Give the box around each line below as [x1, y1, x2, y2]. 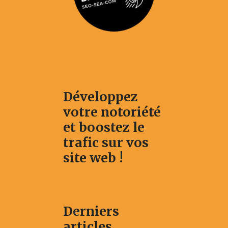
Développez [63, 89, 138, 105]
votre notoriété [63, 104, 161, 121]
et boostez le [63, 119, 145, 136]
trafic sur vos [63, 134, 149, 151]
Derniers [63, 203, 119, 220]
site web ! [63, 150, 123, 166]
